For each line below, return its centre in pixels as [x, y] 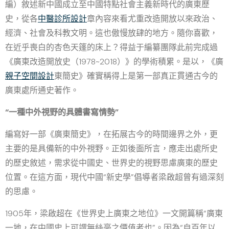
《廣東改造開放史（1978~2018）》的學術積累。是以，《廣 [114, 62]
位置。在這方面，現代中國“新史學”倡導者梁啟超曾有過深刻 [114, 177]
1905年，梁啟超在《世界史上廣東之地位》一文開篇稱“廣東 [114, 213]
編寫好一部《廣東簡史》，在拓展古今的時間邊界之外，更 [111, 134]
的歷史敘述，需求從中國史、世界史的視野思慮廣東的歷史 [111, 163]
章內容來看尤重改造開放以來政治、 [152, 19]
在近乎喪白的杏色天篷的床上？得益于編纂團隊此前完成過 [111, 47]
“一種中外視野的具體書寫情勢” [62, 112]
